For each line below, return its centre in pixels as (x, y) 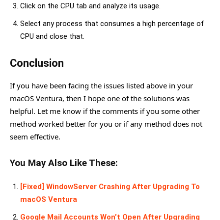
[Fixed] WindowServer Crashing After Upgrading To (110, 187)
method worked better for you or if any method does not (106, 124)
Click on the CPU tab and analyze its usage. (90, 6)
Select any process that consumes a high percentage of (112, 24)
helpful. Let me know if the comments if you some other (105, 111)
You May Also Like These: (64, 163)
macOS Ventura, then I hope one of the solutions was (100, 98)
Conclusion (37, 63)
